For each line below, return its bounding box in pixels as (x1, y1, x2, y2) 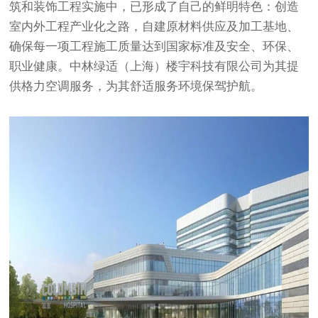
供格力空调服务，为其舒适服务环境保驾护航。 (9, 79, 263, 93)
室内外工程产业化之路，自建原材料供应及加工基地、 (9, 20, 300, 33)
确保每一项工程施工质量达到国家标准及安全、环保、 (9, 40, 300, 53)
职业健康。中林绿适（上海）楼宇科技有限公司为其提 (9, 60, 300, 73)
